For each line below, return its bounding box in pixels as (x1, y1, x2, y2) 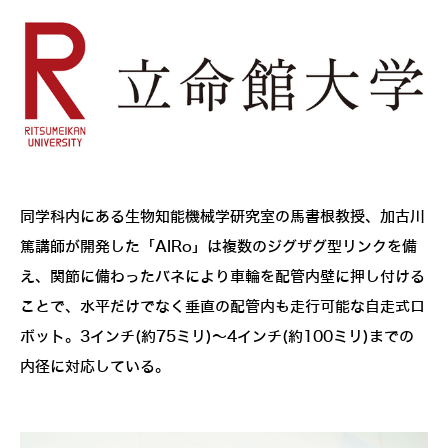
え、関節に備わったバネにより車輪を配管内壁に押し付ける (20, 268, 425, 285)
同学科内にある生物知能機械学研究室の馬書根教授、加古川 (20, 208, 425, 225)
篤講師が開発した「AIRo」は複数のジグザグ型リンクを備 (20, 238, 417, 255)
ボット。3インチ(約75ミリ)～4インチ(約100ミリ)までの (20, 328, 414, 345)
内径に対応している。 (20, 358, 170, 375)
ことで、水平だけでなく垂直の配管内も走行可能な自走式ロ (20, 298, 425, 315)
